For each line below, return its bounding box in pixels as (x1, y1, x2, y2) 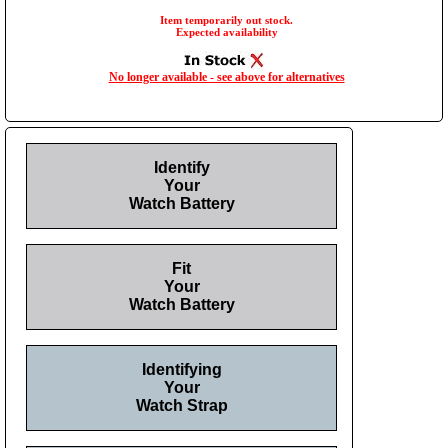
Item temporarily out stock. (160, 14, 293, 27)
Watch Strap (135, 397, 228, 415)
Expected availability (175, 26, 278, 39)
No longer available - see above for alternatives (108, 70, 345, 85)
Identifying (141, 361, 222, 379)
